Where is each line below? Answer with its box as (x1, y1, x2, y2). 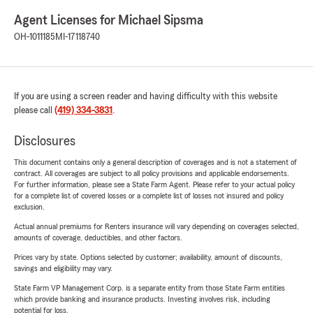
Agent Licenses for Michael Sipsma (14, 13, 203, 28)
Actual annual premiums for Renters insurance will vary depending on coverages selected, (14, 222, 299, 231)
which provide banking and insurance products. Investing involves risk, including (14, 295, 270, 304)
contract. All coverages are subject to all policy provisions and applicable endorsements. (14, 169, 289, 178)
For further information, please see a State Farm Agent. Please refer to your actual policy (14, 180, 295, 189)
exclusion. (14, 203, 45, 212)
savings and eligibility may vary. (14, 264, 112, 273)
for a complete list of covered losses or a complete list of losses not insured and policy (14, 191, 284, 201)
